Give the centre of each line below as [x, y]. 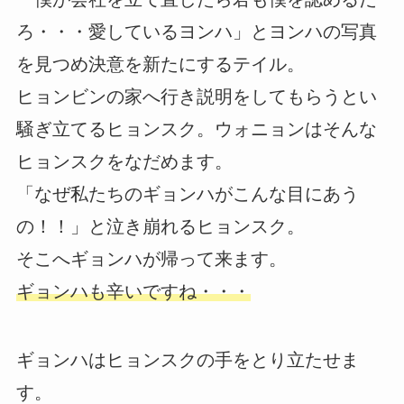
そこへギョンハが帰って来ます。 [151, 259]
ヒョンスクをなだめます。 [124, 162]
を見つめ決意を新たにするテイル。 [160, 64]
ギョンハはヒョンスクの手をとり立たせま [187, 360]
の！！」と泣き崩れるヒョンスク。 [160, 227]
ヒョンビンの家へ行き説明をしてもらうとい [196, 97]
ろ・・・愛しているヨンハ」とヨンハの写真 [196, 32]
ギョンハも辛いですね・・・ [133, 292]
